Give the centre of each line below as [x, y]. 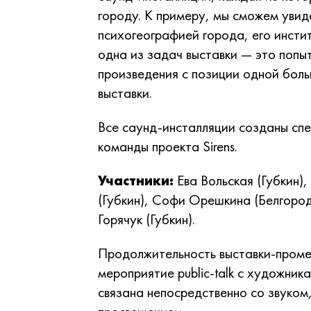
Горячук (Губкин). [148, 219]
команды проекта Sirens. [171, 146]
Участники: [136, 180]
